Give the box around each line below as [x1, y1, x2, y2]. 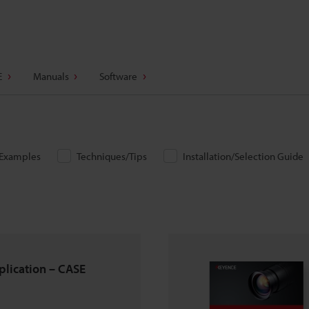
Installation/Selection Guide [183, 150, 303, 163]
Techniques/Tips [77, 150, 147, 163]
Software [99, 70, 137, 83]
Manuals [32, 70, 69, 83]
